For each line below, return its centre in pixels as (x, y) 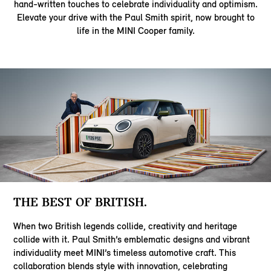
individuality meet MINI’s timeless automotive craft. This (125, 252)
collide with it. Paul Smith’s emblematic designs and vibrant (132, 239)
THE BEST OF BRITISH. (80, 202)
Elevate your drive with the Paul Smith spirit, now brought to (135, 18)
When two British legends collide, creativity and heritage (126, 226)
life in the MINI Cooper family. (135, 31)
